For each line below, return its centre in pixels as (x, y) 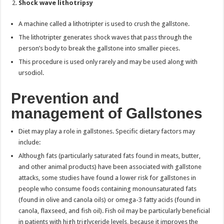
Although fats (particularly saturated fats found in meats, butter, (110, 155)
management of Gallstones (107, 113)
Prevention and (65, 98)
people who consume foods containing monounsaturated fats (108, 188)
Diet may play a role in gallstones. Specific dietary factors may (107, 131)
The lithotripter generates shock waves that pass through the (105, 37)
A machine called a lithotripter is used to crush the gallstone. (104, 23)
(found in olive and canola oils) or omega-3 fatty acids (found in (110, 199)
